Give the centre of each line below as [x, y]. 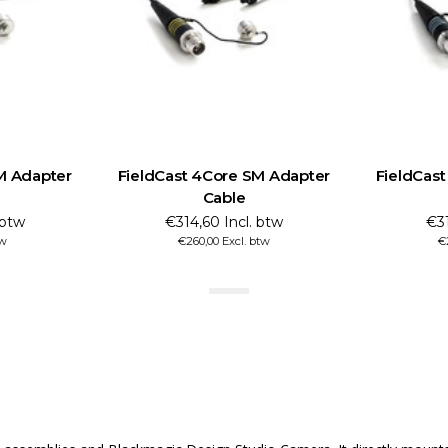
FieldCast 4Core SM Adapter [224, 175]
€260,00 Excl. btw [223, 240]
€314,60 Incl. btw [223, 221]
